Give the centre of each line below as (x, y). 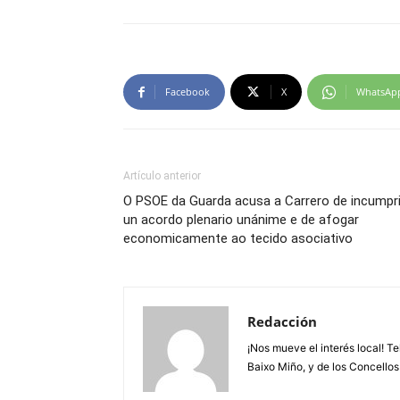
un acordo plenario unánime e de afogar (241, 220)
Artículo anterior (162, 176)
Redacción (282, 321)
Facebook (187, 92)
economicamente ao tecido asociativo (238, 238)
